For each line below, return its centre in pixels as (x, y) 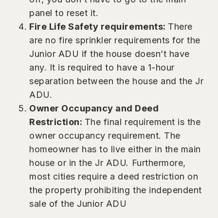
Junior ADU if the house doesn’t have (109, 54)
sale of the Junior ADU (78, 203)
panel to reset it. (64, 13)
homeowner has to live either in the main (115, 149)
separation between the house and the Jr (117, 81)
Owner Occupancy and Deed (94, 108)
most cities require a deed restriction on (114, 176)
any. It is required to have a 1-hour (102, 67)
